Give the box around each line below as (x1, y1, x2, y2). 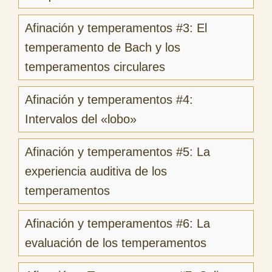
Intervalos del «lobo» (25, 112, 137, 126)
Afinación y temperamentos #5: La (25, 144, 210, 158)
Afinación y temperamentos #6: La (25, 216, 210, 230)
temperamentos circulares (25, 59, 165, 73)
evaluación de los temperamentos (25, 236, 206, 250)
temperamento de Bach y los (25, 40, 180, 54)
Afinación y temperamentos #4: (25, 92, 193, 106)
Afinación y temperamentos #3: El (25, 21, 207, 35)
